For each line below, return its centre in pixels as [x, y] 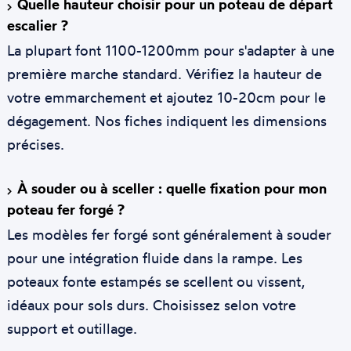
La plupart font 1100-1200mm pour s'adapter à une [170, 50]
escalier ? [37, 25]
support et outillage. [72, 328]
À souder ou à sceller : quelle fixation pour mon [172, 188]
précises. [35, 144]
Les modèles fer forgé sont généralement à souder [169, 234]
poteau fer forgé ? [65, 209]
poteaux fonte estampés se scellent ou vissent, [156, 281]
